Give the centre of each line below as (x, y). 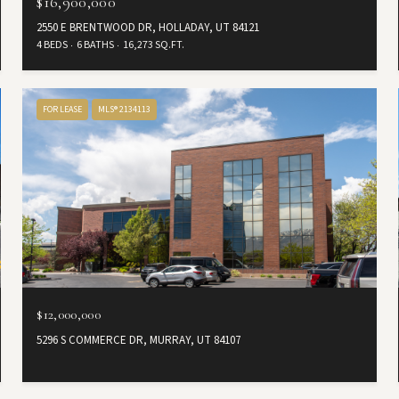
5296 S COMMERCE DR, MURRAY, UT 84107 (139, 340)
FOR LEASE (63, 110)
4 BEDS (53, 45)
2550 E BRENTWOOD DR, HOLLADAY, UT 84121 (148, 28)
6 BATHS (96, 45)
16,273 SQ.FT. (154, 45)
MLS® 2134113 (125, 110)
